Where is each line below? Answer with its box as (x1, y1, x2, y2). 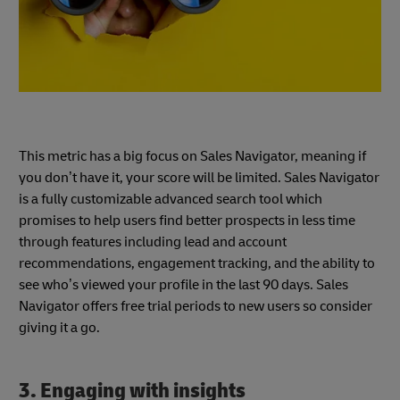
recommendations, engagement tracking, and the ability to (19, 254, 375, 272)
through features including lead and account (19, 232, 287, 251)
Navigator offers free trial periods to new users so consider (19, 296, 372, 315)
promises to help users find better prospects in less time (19, 211, 355, 229)
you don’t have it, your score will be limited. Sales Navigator (19, 168, 379, 187)
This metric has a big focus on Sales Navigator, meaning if (19, 146, 366, 165)
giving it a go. (19, 318, 100, 337)
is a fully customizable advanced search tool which (19, 189, 322, 208)
